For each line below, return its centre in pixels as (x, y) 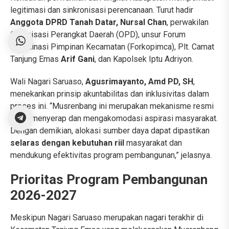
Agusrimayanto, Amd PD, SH (139, 82)
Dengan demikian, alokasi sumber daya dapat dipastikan (110, 131)
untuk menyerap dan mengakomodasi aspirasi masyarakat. (114, 119)
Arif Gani (78, 59)
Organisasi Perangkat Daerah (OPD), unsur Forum (98, 35)
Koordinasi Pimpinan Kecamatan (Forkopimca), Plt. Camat (112, 47)
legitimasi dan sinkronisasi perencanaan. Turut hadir (102, 10)
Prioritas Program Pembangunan (109, 180)
